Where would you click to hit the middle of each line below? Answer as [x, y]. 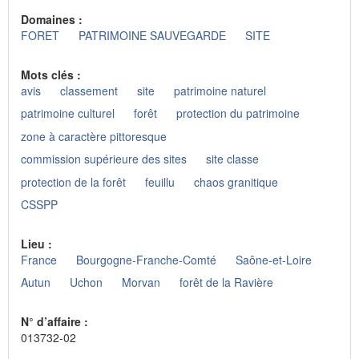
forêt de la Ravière [226, 282]
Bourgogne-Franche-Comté [146, 259]
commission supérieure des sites [104, 159]
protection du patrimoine [238, 113]
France [39, 259]
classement [89, 90]
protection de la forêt [73, 182]
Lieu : [38, 243]
